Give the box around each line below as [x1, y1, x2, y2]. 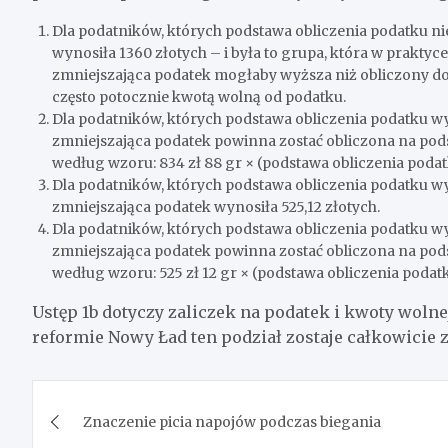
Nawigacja [31, 379, 193, 420]
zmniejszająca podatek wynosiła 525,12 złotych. [52, 198, 380, 217]
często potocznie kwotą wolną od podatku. [52, 88, 346, 107]
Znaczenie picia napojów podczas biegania [83, 413, 381, 432]
